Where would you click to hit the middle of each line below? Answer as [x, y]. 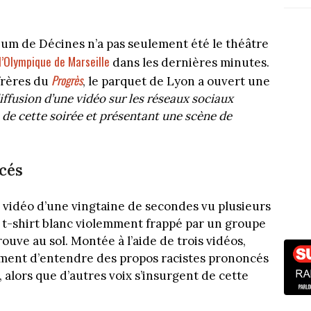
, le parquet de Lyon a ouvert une [176, 81]
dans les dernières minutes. [190, 62]
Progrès [67, 80]
